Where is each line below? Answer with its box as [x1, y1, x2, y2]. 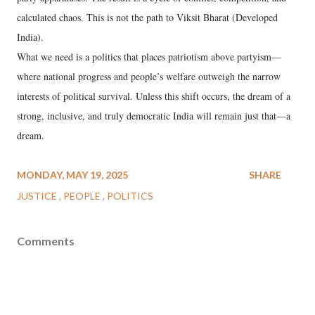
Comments [17, 234, 75, 247]
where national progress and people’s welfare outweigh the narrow [17, 70, 281, 83]
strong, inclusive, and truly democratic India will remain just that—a [17, 109, 290, 122]
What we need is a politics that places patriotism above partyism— [17, 50, 281, 63]
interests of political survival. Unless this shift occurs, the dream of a [17, 89, 290, 103]
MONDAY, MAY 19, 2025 [17, 169, 128, 181]
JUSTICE [17, 190, 59, 202]
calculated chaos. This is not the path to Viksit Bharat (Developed [17, 11, 278, 24]
